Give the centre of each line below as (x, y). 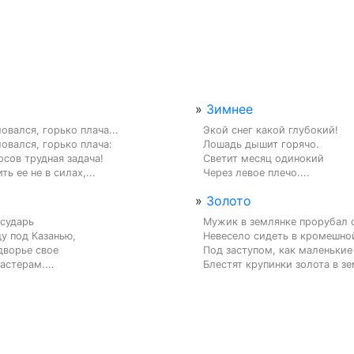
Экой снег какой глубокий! (271, 130)
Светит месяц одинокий (264, 158)
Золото (229, 200)
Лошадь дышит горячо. (261, 144)
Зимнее (230, 109)
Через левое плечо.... (256, 172)
